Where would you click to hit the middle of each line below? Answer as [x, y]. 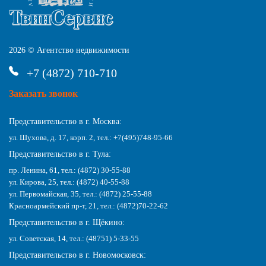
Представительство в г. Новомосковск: [77, 255]
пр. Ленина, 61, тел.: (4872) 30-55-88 [70, 170]
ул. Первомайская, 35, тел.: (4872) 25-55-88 [80, 194]
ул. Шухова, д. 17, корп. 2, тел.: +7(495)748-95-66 [91, 137]
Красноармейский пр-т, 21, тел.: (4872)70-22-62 [88, 205]
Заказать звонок [43, 93]
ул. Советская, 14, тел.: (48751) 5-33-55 [74, 238]
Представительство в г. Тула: [60, 154]
